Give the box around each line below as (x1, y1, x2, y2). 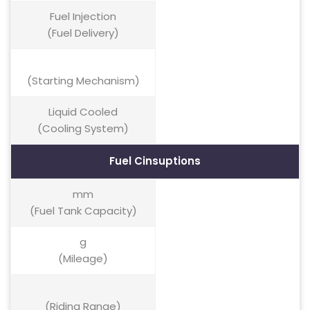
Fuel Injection (50, 9, 116, 24)
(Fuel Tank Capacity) (29, 203, 137, 218)
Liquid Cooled (48, 104, 118, 119)
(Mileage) (58, 251, 108, 266)
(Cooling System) (37, 121, 129, 136)
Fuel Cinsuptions (109, 154, 201, 168)
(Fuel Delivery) (47, 26, 119, 40)
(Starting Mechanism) (26, 73, 140, 88)
